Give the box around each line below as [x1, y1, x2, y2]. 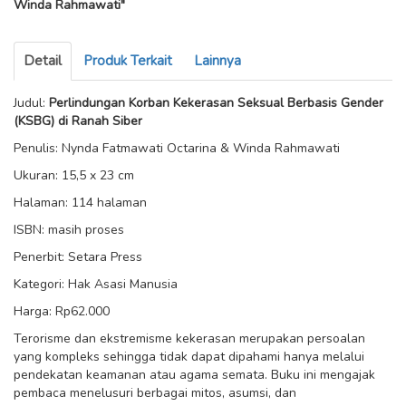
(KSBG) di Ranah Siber [14, 112, 142, 130]
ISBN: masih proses [14, 221, 124, 238]
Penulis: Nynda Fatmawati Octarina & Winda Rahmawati [14, 140, 340, 157]
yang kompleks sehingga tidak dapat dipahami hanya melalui [14, 348, 364, 365]
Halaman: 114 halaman [14, 194, 147, 211]
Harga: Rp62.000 [14, 303, 110, 320]
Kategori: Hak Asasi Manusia [14, 275, 178, 293]
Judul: [14, 94, 49, 111]
